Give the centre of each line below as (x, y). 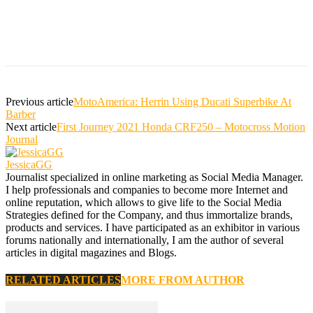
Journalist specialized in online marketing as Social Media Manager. (154, 177)
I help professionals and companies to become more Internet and (147, 189)
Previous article (39, 101)
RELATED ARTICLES (63, 279)
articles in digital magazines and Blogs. (91, 252)
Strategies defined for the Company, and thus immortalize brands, (149, 214)
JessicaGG (29, 164)
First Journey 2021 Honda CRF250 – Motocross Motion (181, 126)
